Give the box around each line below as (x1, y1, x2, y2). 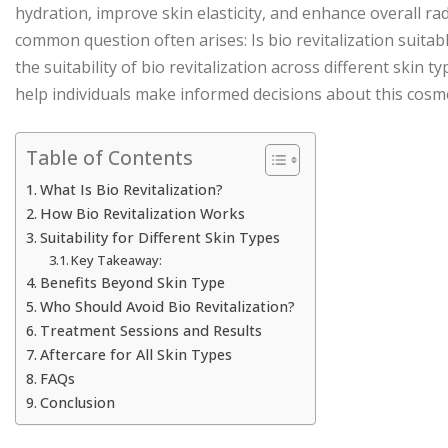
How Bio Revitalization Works (39, 203, 245, 223)
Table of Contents (26, 144, 193, 172)
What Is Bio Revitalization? (39, 179, 223, 199)
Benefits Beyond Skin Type (39, 272, 225, 292)
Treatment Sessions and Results (39, 320, 262, 340)
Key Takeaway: (71, 250, 163, 269)
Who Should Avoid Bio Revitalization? (39, 296, 295, 316)
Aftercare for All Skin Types (39, 344, 232, 364)
